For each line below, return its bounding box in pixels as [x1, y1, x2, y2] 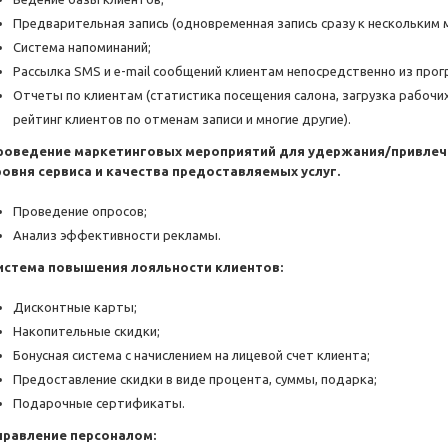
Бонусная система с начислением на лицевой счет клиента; [13, 348, 370, 363]
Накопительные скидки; [13, 324, 160, 339]
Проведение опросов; [13, 204, 147, 219]
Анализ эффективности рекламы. [13, 228, 221, 243]
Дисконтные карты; [13, 300, 137, 315]
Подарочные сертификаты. [13, 396, 185, 411]
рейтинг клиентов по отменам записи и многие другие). [13, 112, 351, 127]
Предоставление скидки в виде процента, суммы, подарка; [13, 372, 377, 387]
